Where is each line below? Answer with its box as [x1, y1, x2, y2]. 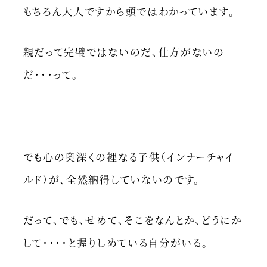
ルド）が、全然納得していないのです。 [23, 171, 201, 187]
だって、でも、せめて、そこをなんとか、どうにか [23, 212, 242, 228]
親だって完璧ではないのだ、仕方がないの [23, 44, 225, 60]
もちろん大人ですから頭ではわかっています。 [23, 3, 235, 18]
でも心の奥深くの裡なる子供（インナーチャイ [23, 148, 234, 164]
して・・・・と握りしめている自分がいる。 [23, 235, 209, 250]
